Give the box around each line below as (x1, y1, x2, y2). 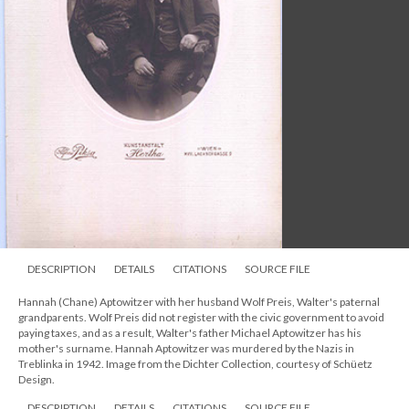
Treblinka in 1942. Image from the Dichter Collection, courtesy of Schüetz (18, 357, 372, 372)
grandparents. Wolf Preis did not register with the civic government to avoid (18, 310, 384, 325)
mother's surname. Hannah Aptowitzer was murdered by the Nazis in (18, 341, 354, 356)
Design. (18, 372, 55, 387)
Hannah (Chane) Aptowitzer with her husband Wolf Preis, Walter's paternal (18, 295, 380, 309)
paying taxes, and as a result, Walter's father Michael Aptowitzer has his (18, 326, 362, 341)
